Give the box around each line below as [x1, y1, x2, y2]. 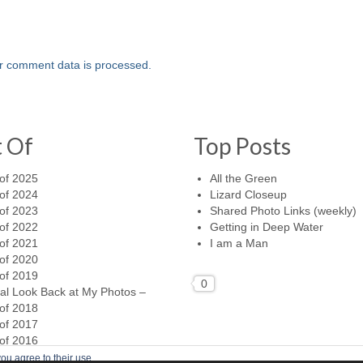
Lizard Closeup [210, 188, 287, 202]
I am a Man [210, 237, 268, 250]
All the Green [210, 172, 277, 186]
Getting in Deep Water [210, 220, 323, 234]
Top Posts [194, 132, 291, 160]
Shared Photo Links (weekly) [210, 204, 357, 218]
